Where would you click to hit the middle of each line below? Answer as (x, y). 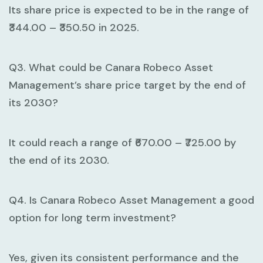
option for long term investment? (92, 218)
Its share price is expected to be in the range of (129, 10)
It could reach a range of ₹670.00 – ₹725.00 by (122, 143)
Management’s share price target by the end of (127, 85)
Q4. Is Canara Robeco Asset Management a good (131, 200)
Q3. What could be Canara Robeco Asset (111, 68)
